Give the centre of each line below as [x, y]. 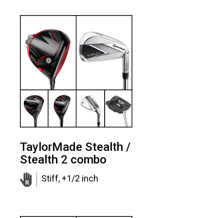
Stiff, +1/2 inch [70, 178]
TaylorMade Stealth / [75, 147]
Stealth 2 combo [64, 159]
